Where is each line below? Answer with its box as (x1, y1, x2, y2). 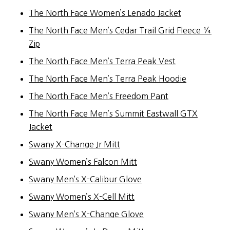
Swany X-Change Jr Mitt (29, 140, 120, 148)
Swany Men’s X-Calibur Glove (29, 175, 142, 183)
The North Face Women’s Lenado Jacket (29, 8, 181, 17)
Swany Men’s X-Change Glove (29, 209, 144, 218)
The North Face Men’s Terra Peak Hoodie (29, 74, 186, 83)
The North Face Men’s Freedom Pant (29, 91, 168, 100)
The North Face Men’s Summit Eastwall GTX (29, 109, 198, 118)
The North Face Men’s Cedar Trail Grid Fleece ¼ (29, 26, 212, 34)
